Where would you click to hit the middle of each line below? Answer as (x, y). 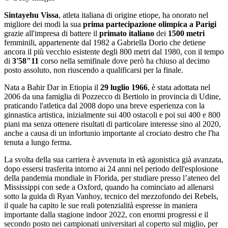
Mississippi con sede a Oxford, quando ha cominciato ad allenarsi (109, 187)
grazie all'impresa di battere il (52, 33)
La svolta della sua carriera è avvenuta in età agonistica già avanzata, (114, 160)
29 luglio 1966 (124, 87)
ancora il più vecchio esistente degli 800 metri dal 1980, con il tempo (114, 52)
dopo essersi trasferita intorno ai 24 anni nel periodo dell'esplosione (111, 169)
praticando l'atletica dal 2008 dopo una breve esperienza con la (104, 106)
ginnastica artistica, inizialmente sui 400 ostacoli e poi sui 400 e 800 (112, 115)
